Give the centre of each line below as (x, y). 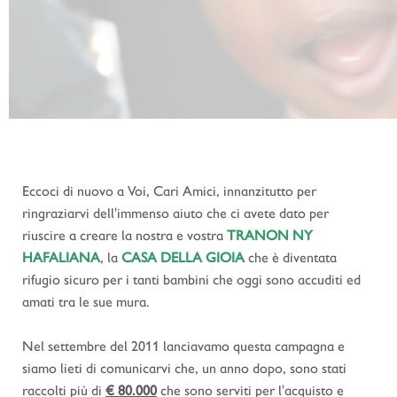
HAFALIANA (61, 257)
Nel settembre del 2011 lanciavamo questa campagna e (183, 346)
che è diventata (292, 257)
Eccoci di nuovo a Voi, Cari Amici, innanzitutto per (169, 191)
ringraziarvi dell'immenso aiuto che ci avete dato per (175, 213)
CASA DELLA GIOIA (185, 257)
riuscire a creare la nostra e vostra (125, 235)
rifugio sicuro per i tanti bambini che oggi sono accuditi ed (191, 280)
